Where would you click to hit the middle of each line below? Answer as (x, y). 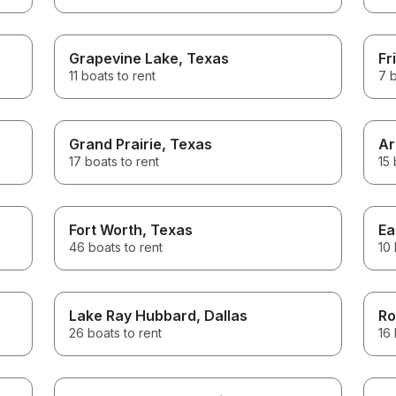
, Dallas (222, 315)
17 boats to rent (114, 161)
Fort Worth (106, 229)
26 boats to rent (116, 332)
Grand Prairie (116, 144)
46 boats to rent (116, 247)
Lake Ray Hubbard (133, 315)
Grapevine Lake (124, 58)
